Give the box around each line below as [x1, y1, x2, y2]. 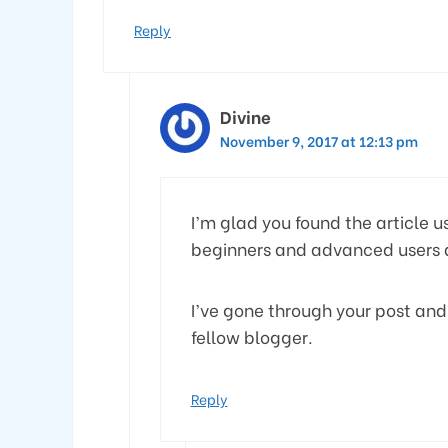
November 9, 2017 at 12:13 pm [219, 130, 418, 151]
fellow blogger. [190, 323, 313, 349]
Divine [219, 104, 271, 129]
